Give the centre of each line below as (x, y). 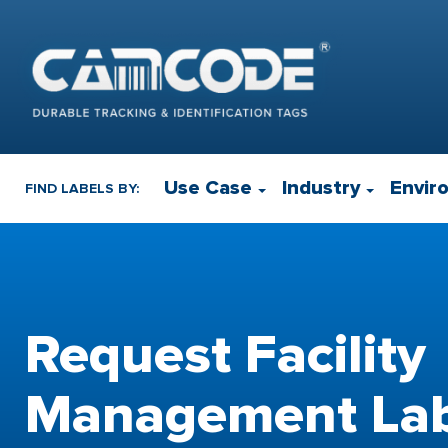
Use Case (208, 188)
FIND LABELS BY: (82, 188)
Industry (321, 188)
